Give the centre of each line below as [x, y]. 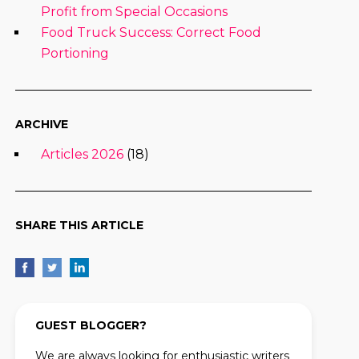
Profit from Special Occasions [134, 12]
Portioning [75, 53]
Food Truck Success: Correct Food [151, 32]
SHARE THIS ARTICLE [79, 225]
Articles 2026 [82, 154]
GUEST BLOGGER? [91, 325]
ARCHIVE [41, 124]
